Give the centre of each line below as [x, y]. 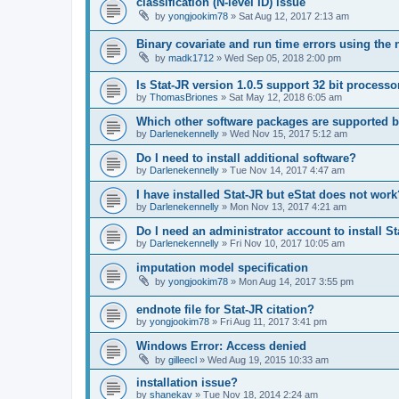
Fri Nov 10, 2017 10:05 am [287, 244]
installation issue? [187, 382]
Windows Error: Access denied [221, 346]
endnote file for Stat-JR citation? [225, 309]
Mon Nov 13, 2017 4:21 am [288, 207]
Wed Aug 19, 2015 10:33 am [268, 359]
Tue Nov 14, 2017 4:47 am [287, 171]
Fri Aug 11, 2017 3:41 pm [273, 321]
